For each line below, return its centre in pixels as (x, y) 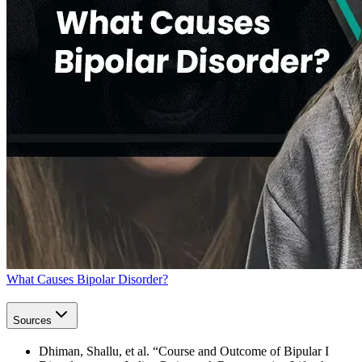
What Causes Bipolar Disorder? (87, 280)
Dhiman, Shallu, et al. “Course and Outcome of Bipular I (184, 351)
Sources (32, 320)
